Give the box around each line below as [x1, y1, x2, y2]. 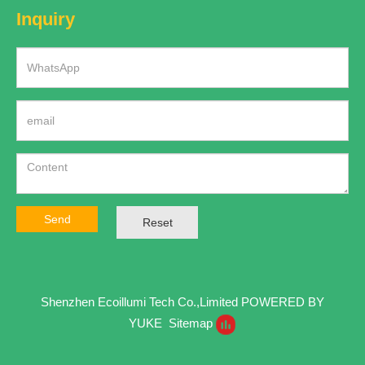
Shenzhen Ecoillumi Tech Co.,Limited [41, 295, 241, 309]
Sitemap [169, 316, 213, 330]
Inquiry [16, 9, 75, 29]
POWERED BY [241, 295, 324, 309]
